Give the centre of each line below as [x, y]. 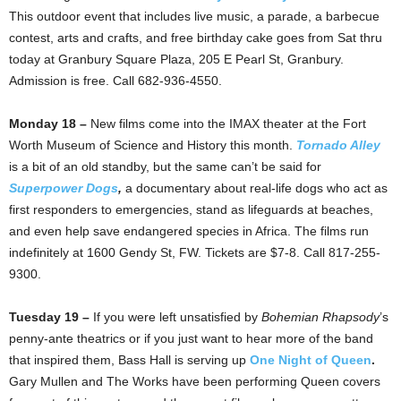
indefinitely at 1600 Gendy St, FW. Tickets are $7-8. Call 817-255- [195, 252]
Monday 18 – [50, 123]
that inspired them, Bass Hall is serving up [129, 359]
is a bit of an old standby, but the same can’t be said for [165, 166]
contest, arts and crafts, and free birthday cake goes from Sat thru [196, 37]
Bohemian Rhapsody [320, 316]
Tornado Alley [338, 145]
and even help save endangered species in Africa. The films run [189, 230]
